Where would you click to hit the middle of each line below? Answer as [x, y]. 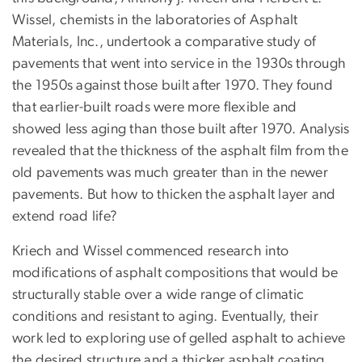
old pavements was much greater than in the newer [170, 173]
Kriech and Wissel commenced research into [151, 251]
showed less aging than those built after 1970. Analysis [181, 129]
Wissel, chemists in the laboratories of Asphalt [155, 20]
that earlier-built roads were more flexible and [155, 107]
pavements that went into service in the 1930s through [179, 63]
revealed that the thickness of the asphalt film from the [180, 151]
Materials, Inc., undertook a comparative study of [164, 42]
